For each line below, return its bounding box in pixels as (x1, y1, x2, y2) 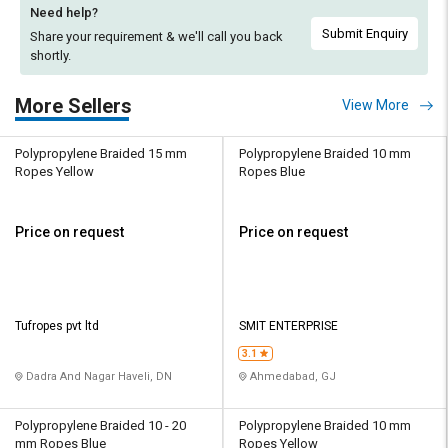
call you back (207, 28, 283, 44)
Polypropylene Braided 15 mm (15, 145, 187, 161)
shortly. (30, 47, 71, 63)
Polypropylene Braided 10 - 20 (15, 417, 186, 433)
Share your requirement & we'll (30, 28, 207, 44)
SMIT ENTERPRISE (239, 318, 338, 333)
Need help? (30, 4, 98, 20)
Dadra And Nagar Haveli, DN (23, 369, 172, 383)
